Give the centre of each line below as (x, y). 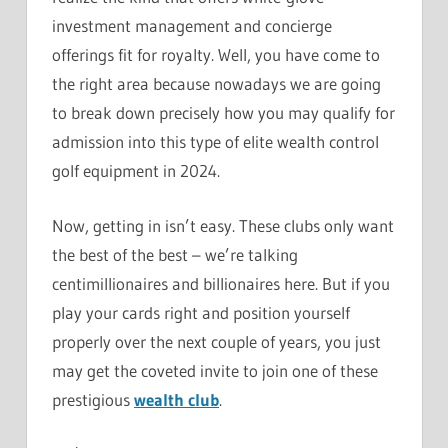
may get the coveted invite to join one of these (215, 370)
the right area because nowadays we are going (216, 84)
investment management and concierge (192, 26)
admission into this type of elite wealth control (215, 142)
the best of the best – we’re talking (175, 254)
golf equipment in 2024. (136, 171)
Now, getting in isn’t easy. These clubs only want (223, 225)
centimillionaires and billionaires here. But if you (221, 283)
